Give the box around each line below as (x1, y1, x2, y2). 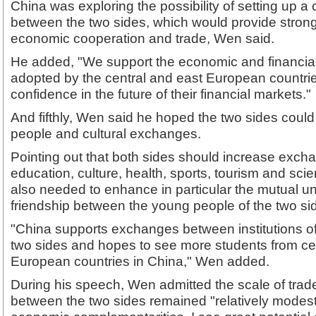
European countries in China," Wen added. (11, 253, 269, 269)
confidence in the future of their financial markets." (11, 86, 311, 102)
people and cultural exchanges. (11, 126, 201, 141)
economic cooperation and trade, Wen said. (11, 30, 274, 46)
